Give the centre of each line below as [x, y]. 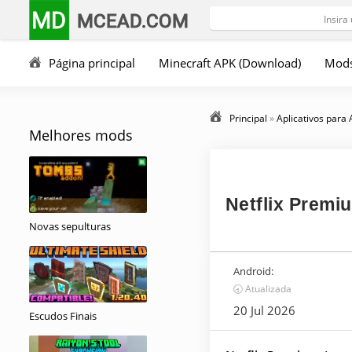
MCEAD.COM [133, 20]
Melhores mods [81, 135]
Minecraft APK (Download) [230, 63]
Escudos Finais [63, 316]
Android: [253, 271]
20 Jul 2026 [264, 310]
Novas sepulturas [70, 226]
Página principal [92, 63]
